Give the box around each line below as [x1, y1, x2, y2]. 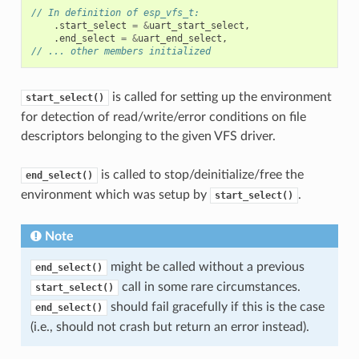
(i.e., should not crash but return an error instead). [30, 320, 309, 333]
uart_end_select [137, 32, 222, 44]
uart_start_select [148, 19, 244, 31]
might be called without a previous [107, 260, 305, 273]
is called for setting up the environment [108, 90, 332, 103]
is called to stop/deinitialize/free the [97, 167, 304, 181]
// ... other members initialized [30, 45, 211, 57]
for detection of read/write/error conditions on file [20, 110, 306, 123]
